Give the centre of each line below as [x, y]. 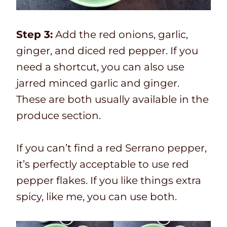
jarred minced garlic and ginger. [98, 83]
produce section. [59, 115]
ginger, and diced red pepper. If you [107, 50]
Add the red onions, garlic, [120, 34]
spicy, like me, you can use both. [97, 196]
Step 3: [34, 34]
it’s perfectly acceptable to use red [103, 164]
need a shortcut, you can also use [100, 67]
